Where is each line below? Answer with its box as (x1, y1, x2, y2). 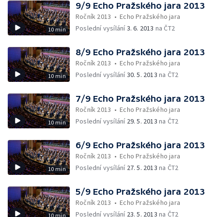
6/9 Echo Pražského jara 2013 (76, 140, 205, 150)
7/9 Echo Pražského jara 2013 (76, 93, 205, 104)
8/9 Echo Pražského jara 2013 (76, 47, 205, 57)
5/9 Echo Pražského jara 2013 (76, 186, 205, 197)
